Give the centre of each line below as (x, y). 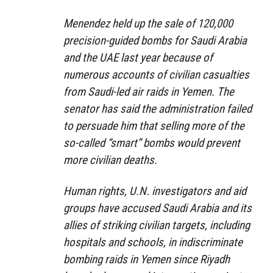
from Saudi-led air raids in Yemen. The (149, 92)
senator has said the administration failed (158, 109)
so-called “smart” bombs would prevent (152, 143)
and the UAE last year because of (138, 58)
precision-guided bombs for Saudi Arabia (155, 41)
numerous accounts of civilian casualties (156, 75)
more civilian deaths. (110, 160)
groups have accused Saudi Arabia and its (158, 208)
